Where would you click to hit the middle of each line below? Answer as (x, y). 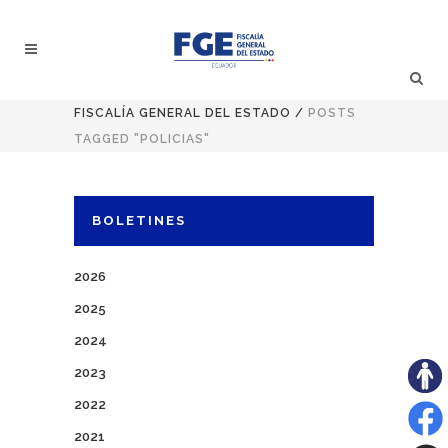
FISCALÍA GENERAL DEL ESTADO (182, 113)
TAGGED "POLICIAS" (142, 139)
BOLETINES (139, 220)
